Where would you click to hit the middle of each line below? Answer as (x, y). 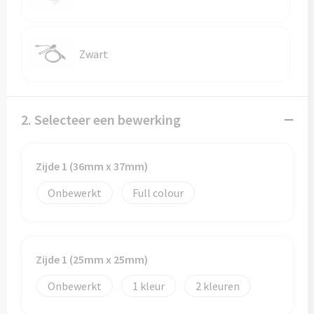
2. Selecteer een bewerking (101, 120)
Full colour (158, 193)
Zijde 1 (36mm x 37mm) (91, 166)
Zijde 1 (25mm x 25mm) (91, 259)
